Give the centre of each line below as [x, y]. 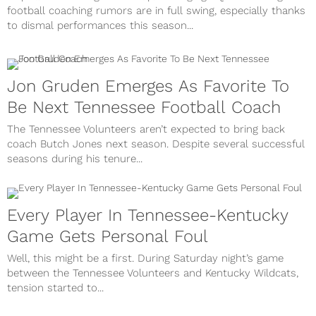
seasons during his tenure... [75, 158]
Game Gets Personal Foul [108, 236]
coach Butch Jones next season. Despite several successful [156, 144]
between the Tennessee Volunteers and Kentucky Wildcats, [153, 273]
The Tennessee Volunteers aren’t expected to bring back [146, 129]
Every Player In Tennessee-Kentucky [148, 215]
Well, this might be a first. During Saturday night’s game [145, 258]
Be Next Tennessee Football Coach [144, 107]
